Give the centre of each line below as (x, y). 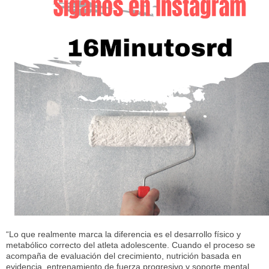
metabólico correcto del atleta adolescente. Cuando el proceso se (131, 245)
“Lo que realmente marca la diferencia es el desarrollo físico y (123, 234)
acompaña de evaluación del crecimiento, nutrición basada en (124, 255)
